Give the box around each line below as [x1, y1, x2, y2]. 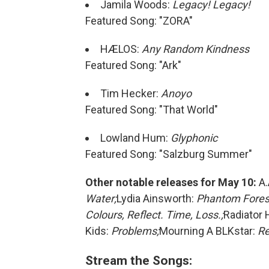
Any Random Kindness [142, 43, 249, 55]
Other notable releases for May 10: [85, 176, 259, 189]
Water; [85, 192, 116, 205]
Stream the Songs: [85, 253, 192, 268]
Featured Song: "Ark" [85, 59, 181, 71]
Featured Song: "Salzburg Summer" [85, 148, 252, 160]
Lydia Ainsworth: [116, 192, 196, 205]
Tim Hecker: [100, 87, 161, 100]
